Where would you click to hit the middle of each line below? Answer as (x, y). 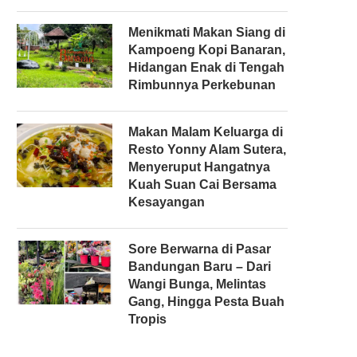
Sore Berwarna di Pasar (200, 249)
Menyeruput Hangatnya (199, 167)
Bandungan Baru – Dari (200, 266)
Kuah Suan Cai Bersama (202, 184)
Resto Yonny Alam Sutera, (207, 149)
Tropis (147, 319)
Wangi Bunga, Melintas (197, 284)
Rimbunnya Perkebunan (202, 84)
